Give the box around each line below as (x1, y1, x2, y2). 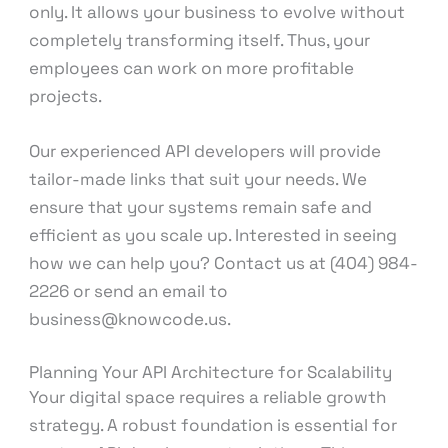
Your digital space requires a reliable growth (29, 385, 387, 408)
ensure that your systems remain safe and (29, 196, 373, 219)
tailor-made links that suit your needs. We (29, 168, 368, 191)
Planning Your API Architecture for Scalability (29, 360, 393, 383)
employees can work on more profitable (29, 57, 355, 80)
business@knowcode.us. (29, 308, 232, 331)
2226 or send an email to (29, 280, 229, 303)
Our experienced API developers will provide (29, 140, 382, 163)
